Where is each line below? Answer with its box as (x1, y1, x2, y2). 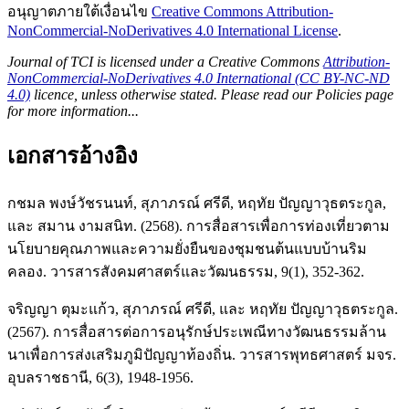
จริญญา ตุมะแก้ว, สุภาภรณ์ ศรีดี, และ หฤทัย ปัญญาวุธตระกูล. (7, 300, 398, 317)
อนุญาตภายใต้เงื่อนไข (7, 4, 152, 20)
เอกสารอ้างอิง (7, 144, 138, 169)
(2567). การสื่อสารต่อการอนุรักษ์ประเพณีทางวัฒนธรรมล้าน (7, 323, 386, 340)
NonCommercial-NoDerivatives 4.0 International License (7, 23, 338, 39)
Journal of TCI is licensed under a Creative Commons (7, 54, 323, 70)
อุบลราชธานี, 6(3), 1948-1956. (7, 369, 194, 385)
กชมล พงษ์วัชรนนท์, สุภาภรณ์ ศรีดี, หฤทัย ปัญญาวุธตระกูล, (7, 194, 386, 211)
